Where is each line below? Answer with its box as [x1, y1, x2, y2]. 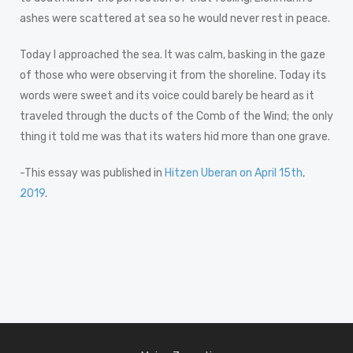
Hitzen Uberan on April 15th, [165, 165, 305, 180]
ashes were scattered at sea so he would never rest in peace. [20, 11, 330, 25]
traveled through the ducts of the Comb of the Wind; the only [20, 109, 333, 123]
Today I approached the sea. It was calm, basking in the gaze [20, 47, 325, 61]
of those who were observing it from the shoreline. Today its [20, 68, 326, 82]
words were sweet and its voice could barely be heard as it [20, 88, 314, 102]
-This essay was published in [20, 165, 165, 180]
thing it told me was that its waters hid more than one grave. [20, 129, 330, 143]
